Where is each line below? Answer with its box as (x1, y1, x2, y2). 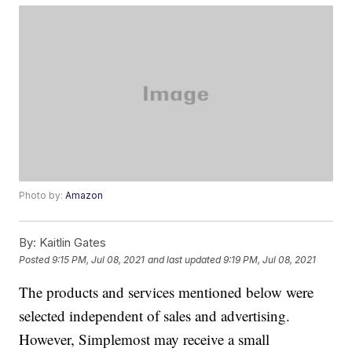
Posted (19, 253, 53, 266)
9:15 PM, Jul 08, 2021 (52, 253, 145, 266)
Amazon (65, 189, 104, 202)
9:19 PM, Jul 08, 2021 (223, 253, 317, 266)
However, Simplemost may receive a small (19, 329, 270, 350)
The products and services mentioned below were (19, 282, 314, 302)
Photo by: (19, 189, 66, 202)
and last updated (148, 253, 222, 266)
